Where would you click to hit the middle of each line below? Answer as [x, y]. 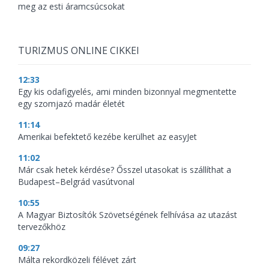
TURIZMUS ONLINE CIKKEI [79, 50]
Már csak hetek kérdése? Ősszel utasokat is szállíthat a [125, 170]
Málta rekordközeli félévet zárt [77, 260]
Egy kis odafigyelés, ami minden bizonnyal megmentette [127, 92]
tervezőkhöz [42, 227]
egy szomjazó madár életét [71, 104]
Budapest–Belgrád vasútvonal [76, 182]
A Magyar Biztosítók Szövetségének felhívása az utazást [128, 215]
